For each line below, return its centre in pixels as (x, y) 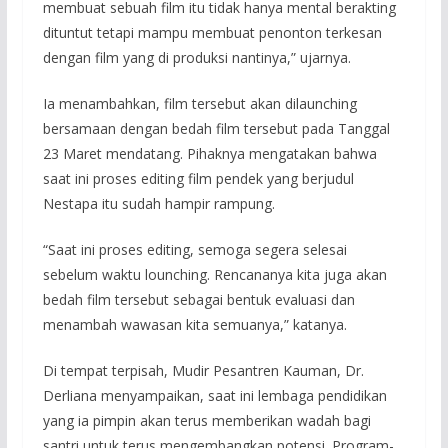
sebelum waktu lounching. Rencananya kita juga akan (214, 275)
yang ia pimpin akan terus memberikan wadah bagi (206, 421)
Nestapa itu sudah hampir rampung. (158, 204)
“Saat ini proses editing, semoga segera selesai (194, 250)
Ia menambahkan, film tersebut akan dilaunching (199, 104)
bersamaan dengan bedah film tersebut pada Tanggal (216, 129)
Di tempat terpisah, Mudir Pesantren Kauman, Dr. (203, 371)
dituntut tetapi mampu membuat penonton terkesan (212, 33)
